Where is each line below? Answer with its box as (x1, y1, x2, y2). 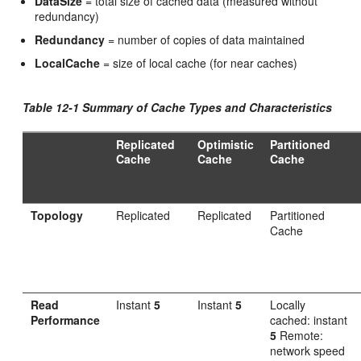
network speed (270, 342, 346, 359)
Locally (270, 297, 306, 313)
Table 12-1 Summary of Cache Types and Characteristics (23, 99, 333, 116)
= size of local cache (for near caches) (100, 55, 298, 72)
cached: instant (270, 312, 348, 329)
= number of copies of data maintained (105, 31, 305, 48)
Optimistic (197, 136, 255, 153)
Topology (31, 207, 84, 224)
